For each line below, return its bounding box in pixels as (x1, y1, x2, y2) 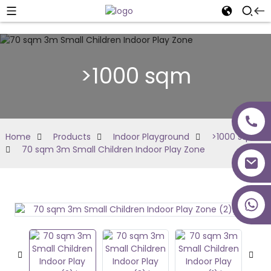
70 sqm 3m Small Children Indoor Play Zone (21, 143, 205, 155)
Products (53, 131, 91, 143)
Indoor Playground (113, 131, 189, 143)
